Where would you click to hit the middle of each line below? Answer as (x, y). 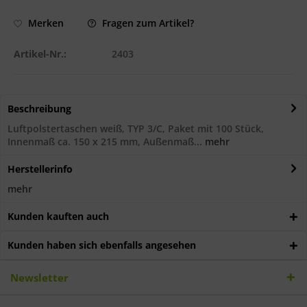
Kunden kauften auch (58, 216)
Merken (46, 23)
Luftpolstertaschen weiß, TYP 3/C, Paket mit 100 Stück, (136, 128)
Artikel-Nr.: (40, 53)
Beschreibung (39, 108)
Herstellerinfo (40, 169)
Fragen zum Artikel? (147, 23)
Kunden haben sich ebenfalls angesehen (102, 245)
